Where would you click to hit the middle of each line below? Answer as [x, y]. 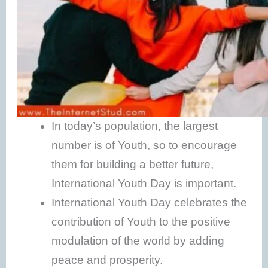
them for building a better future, [133, 165]
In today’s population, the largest [135, 126]
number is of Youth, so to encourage [144, 145]
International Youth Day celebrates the [150, 203]
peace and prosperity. [107, 260]
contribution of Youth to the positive [141, 222]
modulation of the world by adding [138, 241]
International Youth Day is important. [144, 184]
